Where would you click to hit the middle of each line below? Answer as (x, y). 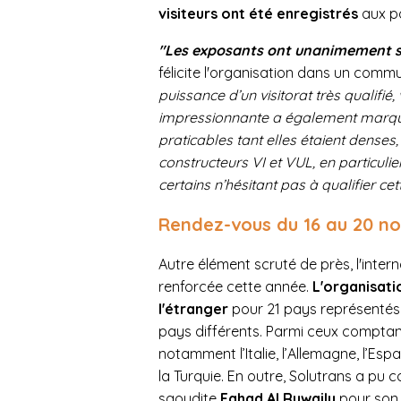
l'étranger (193, 308)
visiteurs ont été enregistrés (258, 13)
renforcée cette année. (235, 286)
